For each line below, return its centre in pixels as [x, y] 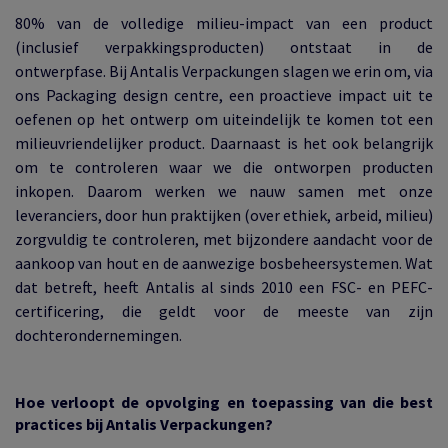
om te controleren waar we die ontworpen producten [224, 167]
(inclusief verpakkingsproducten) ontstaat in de [224, 47]
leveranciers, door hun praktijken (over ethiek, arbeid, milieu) [224, 215]
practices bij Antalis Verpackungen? [144, 424]
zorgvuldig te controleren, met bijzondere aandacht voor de [224, 239]
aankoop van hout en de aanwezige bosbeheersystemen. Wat [224, 263]
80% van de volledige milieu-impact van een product [224, 23]
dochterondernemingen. [98, 335]
